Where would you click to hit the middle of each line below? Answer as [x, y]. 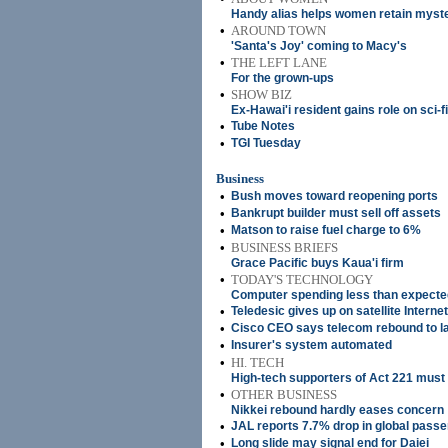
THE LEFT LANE [279, 62]
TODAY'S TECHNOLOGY [302, 279]
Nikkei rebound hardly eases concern [337, 410]
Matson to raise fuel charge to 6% [326, 230]
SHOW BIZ [261, 94]
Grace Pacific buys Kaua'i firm [317, 263]
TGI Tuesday [266, 143]
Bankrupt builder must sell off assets [336, 213]
